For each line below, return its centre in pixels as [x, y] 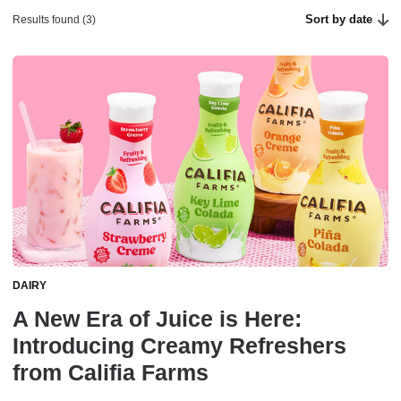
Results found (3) [54, 20]
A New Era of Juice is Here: [157, 319]
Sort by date [339, 19]
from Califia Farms [111, 373]
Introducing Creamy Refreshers [179, 346]
